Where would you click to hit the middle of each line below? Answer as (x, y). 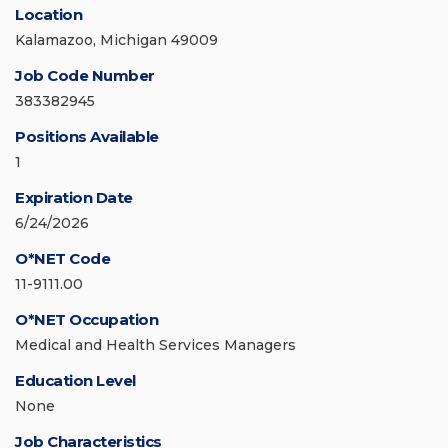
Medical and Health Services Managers (155, 345)
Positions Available (87, 137)
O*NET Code (62, 259)
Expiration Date (74, 198)
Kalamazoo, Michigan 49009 (116, 40)
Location (48, 15)
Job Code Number (85, 76)
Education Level (75, 381)
